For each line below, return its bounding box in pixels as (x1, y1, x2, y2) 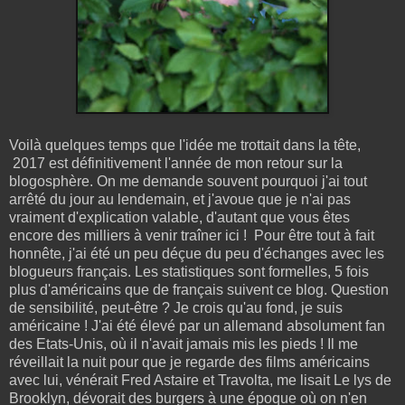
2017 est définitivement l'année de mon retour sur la (9, 155, 343, 171)
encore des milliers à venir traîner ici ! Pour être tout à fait (9, 227, 374, 243)
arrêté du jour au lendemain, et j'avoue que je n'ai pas (9, 191, 351, 207)
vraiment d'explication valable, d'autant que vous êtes (9, 209, 350, 225)
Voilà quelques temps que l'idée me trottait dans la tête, (9, 137, 361, 153)
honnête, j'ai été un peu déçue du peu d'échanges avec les (9, 245, 384, 261)
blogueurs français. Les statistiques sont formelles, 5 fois (9, 263, 369, 279)
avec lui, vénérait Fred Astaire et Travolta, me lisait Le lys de (9, 372, 391, 388)
